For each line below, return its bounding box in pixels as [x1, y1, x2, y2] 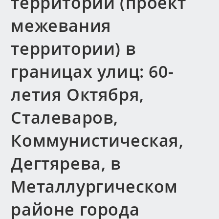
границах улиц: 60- [11, 60, 174, 83]
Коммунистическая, [11, 129, 184, 152]
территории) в [11, 37, 136, 60]
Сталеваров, [11, 106, 119, 129]
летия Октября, [11, 83, 144, 106]
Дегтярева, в [11, 152, 121, 175]
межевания [11, 14, 111, 37]
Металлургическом [11, 175, 178, 197]
